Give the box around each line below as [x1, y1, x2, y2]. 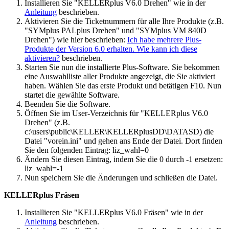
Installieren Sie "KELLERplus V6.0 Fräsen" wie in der [25, 208, 203, 217]
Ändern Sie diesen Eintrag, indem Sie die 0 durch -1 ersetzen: [25, 154, 223, 164]
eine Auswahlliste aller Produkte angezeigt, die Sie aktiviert [25, 72, 215, 81]
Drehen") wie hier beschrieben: [25, 35, 127, 44]
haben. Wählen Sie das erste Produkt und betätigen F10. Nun [25, 81, 221, 90]
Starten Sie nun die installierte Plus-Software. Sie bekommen [25, 62, 220, 72]
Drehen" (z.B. [25, 118, 70, 127]
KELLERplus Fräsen [4, 190, 79, 199]
